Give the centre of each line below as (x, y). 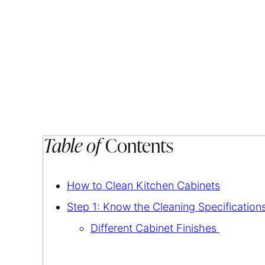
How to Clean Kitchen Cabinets (143, 185)
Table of (72, 147)
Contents (137, 147)
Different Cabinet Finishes (155, 228)
